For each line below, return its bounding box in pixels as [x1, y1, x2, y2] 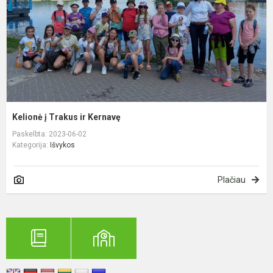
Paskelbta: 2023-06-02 [12, 129, 87, 138]
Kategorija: [12, 140, 50, 149]
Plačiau [218, 174, 246, 185]
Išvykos [50, 140, 75, 149]
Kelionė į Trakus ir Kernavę [12, 112, 121, 122]
